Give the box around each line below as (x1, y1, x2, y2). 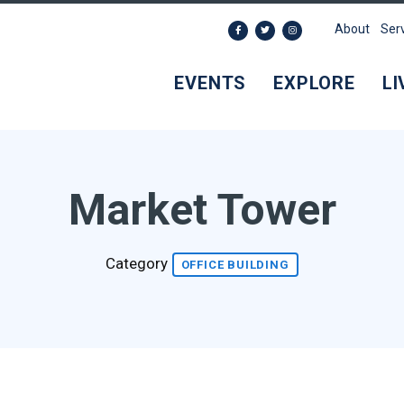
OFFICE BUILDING (180, 258, 289, 271)
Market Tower (68, 184, 336, 235)
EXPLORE (273, 72, 355, 94)
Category (105, 253, 171, 272)
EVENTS (174, 72, 247, 94)
